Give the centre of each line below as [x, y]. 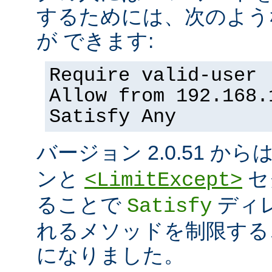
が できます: [95, 41]
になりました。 [110, 255]
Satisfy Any [113, 117]
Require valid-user [153, 76]
